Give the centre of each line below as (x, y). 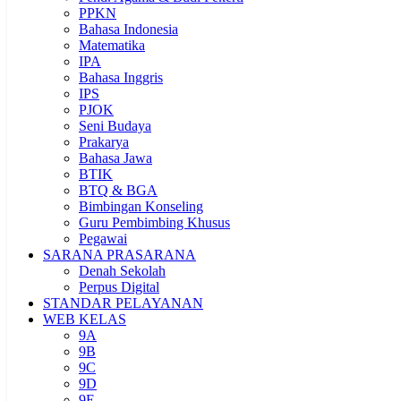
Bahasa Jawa (115, 158)
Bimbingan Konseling (141, 206)
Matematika (112, 45)
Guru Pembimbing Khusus (154, 222)
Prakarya (104, 142)
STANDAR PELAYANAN (123, 303)
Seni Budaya (115, 126)
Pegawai (103, 239)
